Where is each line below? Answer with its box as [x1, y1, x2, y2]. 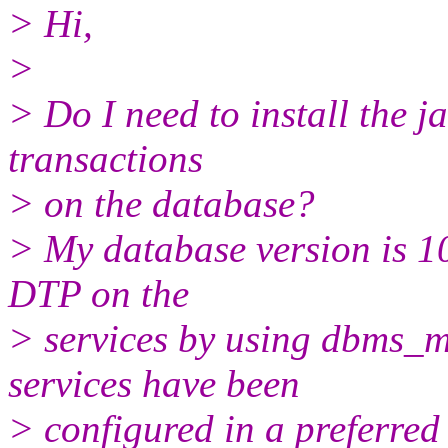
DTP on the [8, 271, 189, 315]
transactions [8, 136, 203, 180]
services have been [8, 361, 300, 405]
